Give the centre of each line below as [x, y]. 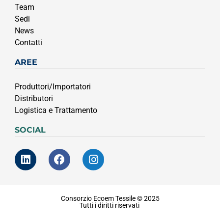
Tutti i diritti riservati [110, 205]
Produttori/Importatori [53, 86]
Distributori [34, 98]
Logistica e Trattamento [56, 110]
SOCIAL [30, 130]
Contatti [28, 42]
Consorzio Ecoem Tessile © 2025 [110, 198]
